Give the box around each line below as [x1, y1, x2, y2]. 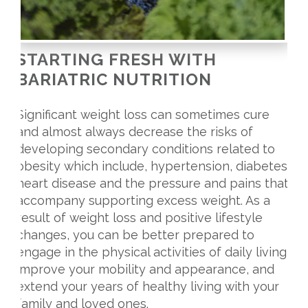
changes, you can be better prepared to [16, 228, 254, 243]
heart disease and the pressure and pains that [16, 176, 289, 191]
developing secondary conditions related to [16, 142, 275, 157]
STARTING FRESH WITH [16, 49, 217, 69]
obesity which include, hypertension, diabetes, [16, 159, 290, 174]
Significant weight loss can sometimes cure [16, 107, 269, 122]
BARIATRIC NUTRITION [16, 69, 212, 89]
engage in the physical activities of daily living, [16, 245, 289, 260]
